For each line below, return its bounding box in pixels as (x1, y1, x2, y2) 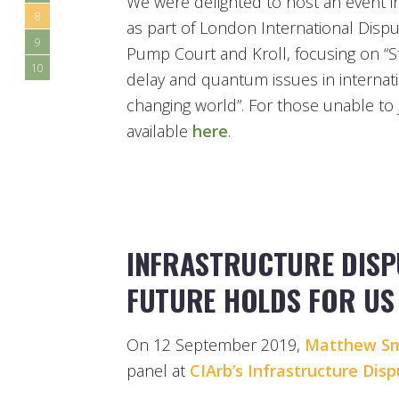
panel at (126, 360, 190, 382)
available (126, 119, 192, 142)
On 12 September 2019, (126, 334, 305, 356)
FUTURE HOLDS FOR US (126, 279, 395, 322)
